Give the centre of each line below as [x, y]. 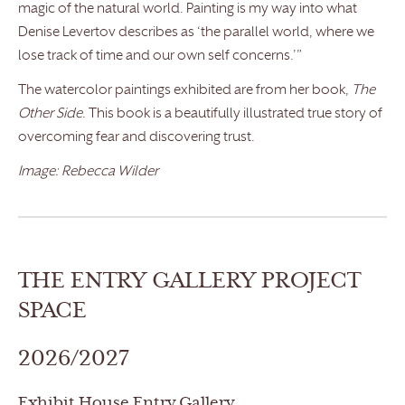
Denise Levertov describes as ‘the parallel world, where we [196, 33]
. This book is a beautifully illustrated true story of [232, 114]
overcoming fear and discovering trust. [137, 137]
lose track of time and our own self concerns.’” [160, 56]
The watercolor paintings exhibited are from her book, [185, 90]
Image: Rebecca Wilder [88, 172]
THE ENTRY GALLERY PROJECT [189, 282]
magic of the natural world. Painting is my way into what [188, 9]
